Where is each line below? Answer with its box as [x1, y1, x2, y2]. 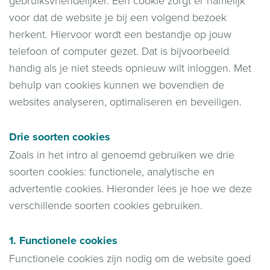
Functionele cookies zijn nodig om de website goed [9, 250, 251, 266]
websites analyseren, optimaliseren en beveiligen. [9, 93, 242, 110]
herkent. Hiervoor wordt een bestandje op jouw [9, 26, 231, 42]
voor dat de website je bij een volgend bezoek [9, 9, 227, 25]
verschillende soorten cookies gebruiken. [9, 197, 202, 213]
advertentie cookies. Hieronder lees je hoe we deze [9, 180, 252, 196]
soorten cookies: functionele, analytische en [9, 163, 215, 180]
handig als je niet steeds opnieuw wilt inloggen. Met [9, 60, 251, 76]
